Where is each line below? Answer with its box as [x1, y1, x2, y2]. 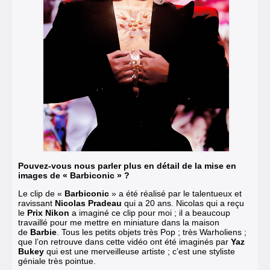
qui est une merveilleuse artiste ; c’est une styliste [44, 246, 235, 256]
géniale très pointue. [18, 256, 96, 266]
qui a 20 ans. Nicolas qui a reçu [122, 198, 244, 208]
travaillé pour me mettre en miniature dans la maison [18, 217, 219, 227]
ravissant [18, 198, 55, 208]
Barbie [30, 227, 57, 237]
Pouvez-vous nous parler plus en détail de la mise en [18, 160, 236, 171]
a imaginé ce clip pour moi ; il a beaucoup [69, 207, 230, 218]
